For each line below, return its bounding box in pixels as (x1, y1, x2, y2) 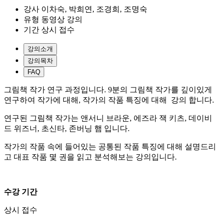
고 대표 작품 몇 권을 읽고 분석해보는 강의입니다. (4, 152, 179, 161)
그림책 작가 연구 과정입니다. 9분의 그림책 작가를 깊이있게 (4, 85, 212, 94)
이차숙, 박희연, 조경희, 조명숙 (41, 4, 147, 13)
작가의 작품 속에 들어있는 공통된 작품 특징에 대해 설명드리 (4, 142, 216, 151)
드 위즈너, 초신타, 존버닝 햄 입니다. (4, 124, 132, 133)
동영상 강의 (41, 15, 82, 24)
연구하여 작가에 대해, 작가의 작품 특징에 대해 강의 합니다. (4, 95, 214, 104)
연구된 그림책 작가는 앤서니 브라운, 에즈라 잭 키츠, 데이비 (4, 113, 212, 122)
